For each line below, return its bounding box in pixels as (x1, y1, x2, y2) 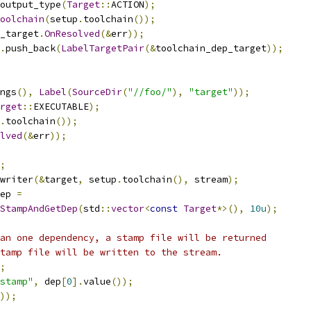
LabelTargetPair (61, 42, 144, 54)
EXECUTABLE (33, 101, 89, 112)
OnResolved (44, 28, 100, 40)
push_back (6, 42, 56, 54)
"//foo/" (128, 86, 172, 98)
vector (111, 203, 144, 215)
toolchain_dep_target (155, 42, 267, 54)
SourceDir (72, 86, 122, 98)
